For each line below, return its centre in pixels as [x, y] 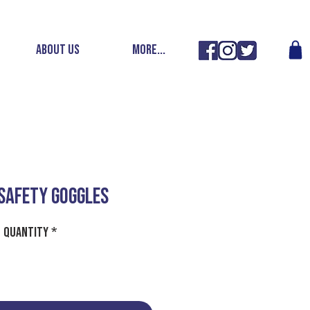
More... [149, 50]
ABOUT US [57, 50]
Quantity [26, 232]
